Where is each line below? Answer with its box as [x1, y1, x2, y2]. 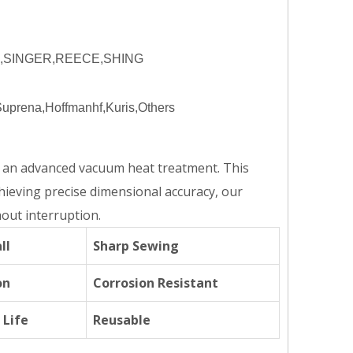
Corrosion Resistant [93, 274, 218, 292]
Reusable [93, 311, 150, 329]
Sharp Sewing [93, 237, 179, 255]
